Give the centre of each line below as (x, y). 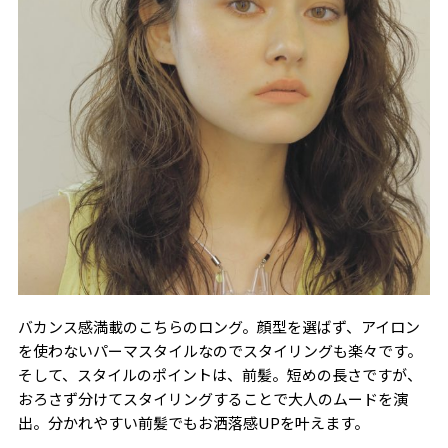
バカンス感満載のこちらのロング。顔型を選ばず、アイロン (218, 326)
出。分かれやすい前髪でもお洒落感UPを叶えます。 (193, 422)
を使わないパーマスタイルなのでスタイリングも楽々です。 (219, 350)
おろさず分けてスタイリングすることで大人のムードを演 (212, 398)
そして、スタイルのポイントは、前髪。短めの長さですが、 (219, 374)
